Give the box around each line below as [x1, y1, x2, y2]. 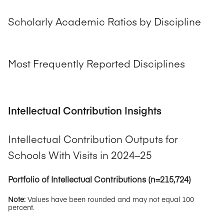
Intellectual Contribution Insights [8, 103, 161, 117]
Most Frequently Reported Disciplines [8, 56, 185, 70]
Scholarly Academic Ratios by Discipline [8, 14, 201, 28]
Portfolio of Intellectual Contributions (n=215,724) [8, 173, 191, 184]
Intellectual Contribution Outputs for [8, 131, 178, 145]
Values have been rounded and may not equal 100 [25, 193, 194, 204]
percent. [8, 201, 34, 212]
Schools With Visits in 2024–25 [8, 147, 152, 161]
